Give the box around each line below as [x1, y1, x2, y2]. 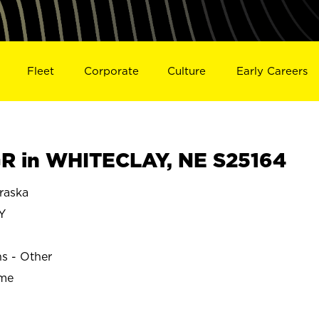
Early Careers [236, 64, 308, 77]
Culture [167, 64, 206, 77]
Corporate [83, 64, 139, 77]
